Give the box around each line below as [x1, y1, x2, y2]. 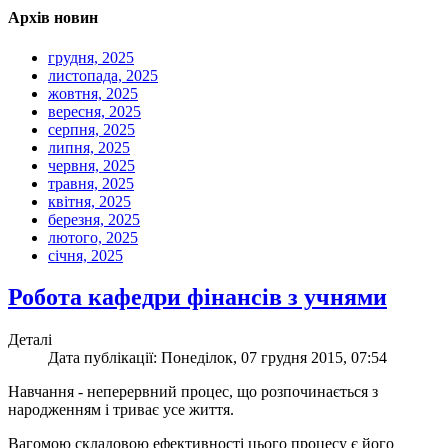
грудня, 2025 [48, 48, 134, 66]
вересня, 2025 [48, 102, 141, 120]
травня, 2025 [48, 174, 134, 192]
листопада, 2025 [48, 66, 158, 84]
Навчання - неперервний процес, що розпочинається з [8, 383, 378, 401]
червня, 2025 [48, 156, 135, 174]
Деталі [8, 331, 52, 349]
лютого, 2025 [48, 228, 138, 246]
